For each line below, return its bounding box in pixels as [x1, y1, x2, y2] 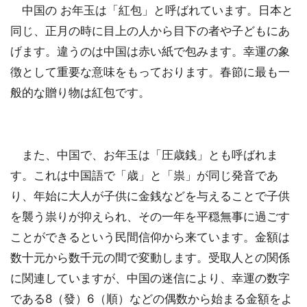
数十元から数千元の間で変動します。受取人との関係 [10, 250, 290, 265]
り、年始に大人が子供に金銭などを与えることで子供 [10, 188, 290, 203]
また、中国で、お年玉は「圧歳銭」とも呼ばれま [10, 147, 278, 162]
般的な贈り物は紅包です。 [10, 85, 150, 99]
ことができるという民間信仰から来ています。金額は [10, 230, 290, 244]
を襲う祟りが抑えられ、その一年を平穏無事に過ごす [10, 209, 290, 223]
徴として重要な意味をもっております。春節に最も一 [10, 64, 290, 79]
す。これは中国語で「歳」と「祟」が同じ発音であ [10, 168, 278, 182]
